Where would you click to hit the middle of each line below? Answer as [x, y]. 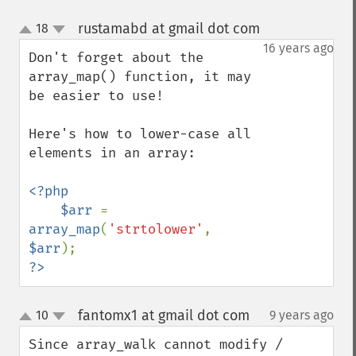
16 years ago [298, 48]
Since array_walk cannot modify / [156, 344]
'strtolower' [156, 229]
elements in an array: [112, 153]
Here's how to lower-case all [140, 134]
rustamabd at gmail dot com [168, 29]
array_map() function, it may [140, 77]
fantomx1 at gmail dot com [163, 315]
